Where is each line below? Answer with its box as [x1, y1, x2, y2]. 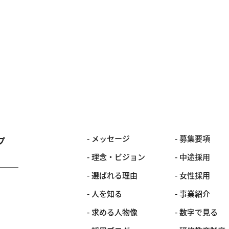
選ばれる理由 [91, 170, 138, 180]
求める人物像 [91, 207, 138, 217]
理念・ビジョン [91, 151, 146, 162]
